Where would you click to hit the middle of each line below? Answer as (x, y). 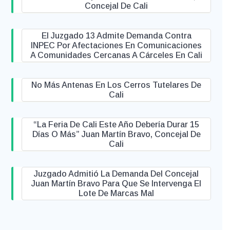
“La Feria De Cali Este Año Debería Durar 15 (116, 124)
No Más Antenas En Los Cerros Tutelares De (116, 85)
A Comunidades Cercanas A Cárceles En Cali (116, 55)
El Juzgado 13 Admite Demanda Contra (116, 36)
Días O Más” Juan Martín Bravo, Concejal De (116, 134)
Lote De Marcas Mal (116, 193)
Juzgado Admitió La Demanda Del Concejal (116, 174)
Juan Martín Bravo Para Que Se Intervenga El (116, 184)
